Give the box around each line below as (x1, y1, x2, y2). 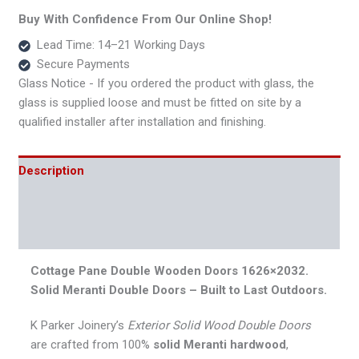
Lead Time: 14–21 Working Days (36, 37, 205, 52)
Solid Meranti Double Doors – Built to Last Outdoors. (30, 282, 328, 297)
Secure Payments (36, 56, 130, 71)
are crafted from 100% (30, 337, 154, 352)
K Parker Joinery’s (30, 317, 128, 333)
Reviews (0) (18, 226, 86, 241)
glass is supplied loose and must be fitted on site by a (18, 95, 302, 110)
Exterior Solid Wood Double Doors (127, 317, 312, 333)
